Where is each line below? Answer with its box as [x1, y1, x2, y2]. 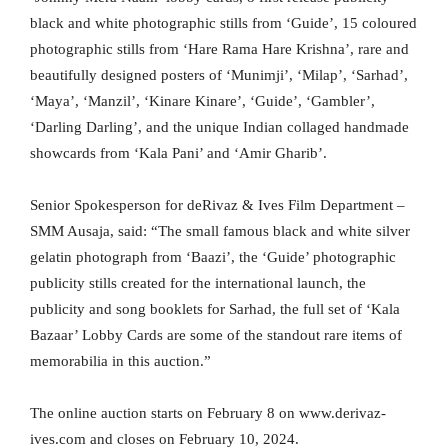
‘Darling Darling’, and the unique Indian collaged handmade [30, 119, 409, 136]
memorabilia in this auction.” [30, 353, 211, 370]
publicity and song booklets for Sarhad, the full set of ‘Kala [30, 301, 400, 318]
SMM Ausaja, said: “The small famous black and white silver [30, 223, 410, 240]
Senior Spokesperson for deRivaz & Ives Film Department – [30, 197, 405, 214]
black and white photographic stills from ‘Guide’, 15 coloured [30, 15, 417, 32]
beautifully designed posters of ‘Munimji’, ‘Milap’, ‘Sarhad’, [30, 67, 408, 84]
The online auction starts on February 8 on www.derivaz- [30, 405, 386, 422]
